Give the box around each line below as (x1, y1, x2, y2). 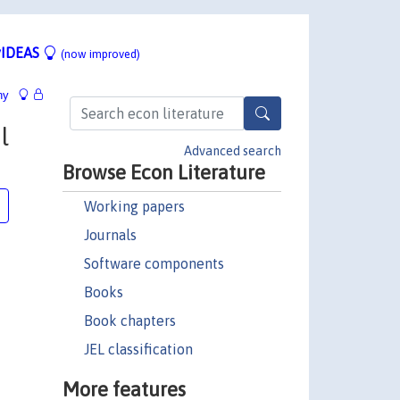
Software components (83, 254, 224, 271)
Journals (83, 226, 137, 243)
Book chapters (83, 312, 176, 329)
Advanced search (184, 143, 281, 158)
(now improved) (61, 46, 140, 61)
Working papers (83, 197, 185, 214)
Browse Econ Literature (62, 160, 265, 184)
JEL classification (83, 340, 193, 357)
